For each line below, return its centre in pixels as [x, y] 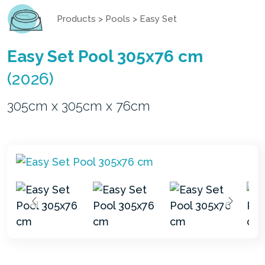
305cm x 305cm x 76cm [79, 106]
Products [76, 19]
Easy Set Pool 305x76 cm [105, 56]
